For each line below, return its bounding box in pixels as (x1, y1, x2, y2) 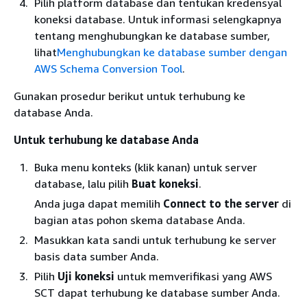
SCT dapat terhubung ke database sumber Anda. (34, 286, 280, 299)
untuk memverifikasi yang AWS (114, 269, 272, 283)
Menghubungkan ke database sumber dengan (57, 45, 287, 59)
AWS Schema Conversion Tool (34, 62, 182, 75)
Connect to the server (163, 197, 279, 210)
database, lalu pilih (34, 177, 132, 191)
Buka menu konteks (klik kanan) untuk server (34, 160, 257, 174)
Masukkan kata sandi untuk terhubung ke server (34, 233, 276, 247)
